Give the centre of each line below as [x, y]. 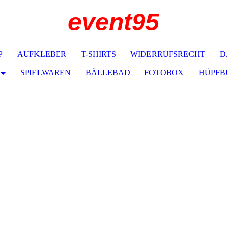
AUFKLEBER [42, 54]
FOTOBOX [164, 73]
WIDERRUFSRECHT [168, 54]
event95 [113, 22]
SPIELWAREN [45, 73]
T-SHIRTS [98, 54]
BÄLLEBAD [108, 73]
